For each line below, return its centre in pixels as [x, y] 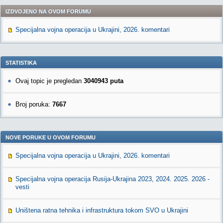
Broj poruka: [34, 104]
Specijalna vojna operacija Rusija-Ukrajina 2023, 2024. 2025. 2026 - [112, 179]
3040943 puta [104, 81]
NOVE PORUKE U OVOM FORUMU [51, 137]
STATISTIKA [21, 63]
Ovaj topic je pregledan [50, 81]
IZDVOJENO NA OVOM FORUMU [48, 11]
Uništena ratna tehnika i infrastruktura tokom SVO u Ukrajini [102, 210]
